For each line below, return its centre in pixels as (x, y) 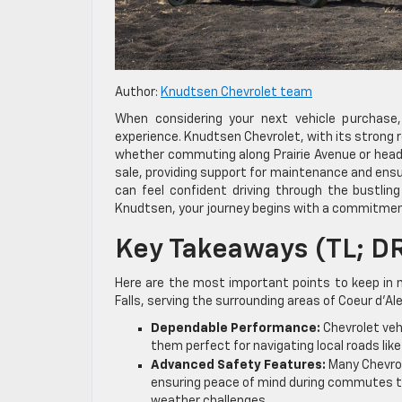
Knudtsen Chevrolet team (236, 93)
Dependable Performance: (236, 329)
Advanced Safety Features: (238, 366)
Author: (138, 93)
